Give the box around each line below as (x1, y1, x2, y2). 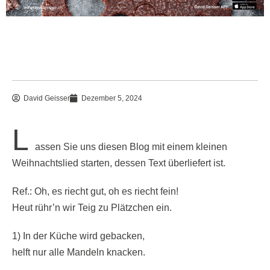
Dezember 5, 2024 (81, 93, 142, 102)
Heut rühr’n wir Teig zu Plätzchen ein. (12, 202, 172, 213)
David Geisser (24, 93, 70, 102)
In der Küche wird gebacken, (20, 230, 145, 241)
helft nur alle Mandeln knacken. (12, 246, 145, 257)
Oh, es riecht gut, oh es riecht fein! (32, 186, 178, 196)
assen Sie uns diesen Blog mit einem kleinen (35, 141, 227, 152)
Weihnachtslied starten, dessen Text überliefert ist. (12, 157, 225, 168)
